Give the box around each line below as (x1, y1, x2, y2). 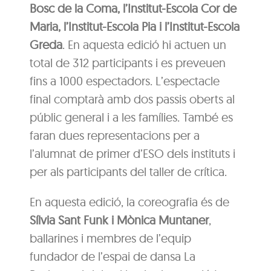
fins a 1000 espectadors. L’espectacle (30, 73, 220, 88)
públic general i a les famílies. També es (30, 109, 233, 125)
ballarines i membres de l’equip (30, 230, 192, 246)
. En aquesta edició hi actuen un (62, 36, 227, 52)
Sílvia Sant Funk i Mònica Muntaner (30, 212, 209, 227)
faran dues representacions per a (30, 127, 200, 143)
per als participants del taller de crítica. (30, 163, 227, 179)
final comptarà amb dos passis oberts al (30, 91, 235, 106)
